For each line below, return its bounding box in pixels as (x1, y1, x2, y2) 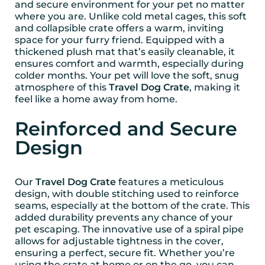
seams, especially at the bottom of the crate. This (15, 199, 250, 211)
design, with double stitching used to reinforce (15, 188, 239, 199)
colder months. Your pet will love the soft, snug (15, 70, 239, 82)
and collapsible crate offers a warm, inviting (15, 22, 224, 34)
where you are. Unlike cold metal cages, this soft (15, 11, 247, 22)
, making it (189, 82, 240, 93)
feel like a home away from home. (15, 93, 177, 105)
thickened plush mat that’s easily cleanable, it (15, 46, 235, 58)
